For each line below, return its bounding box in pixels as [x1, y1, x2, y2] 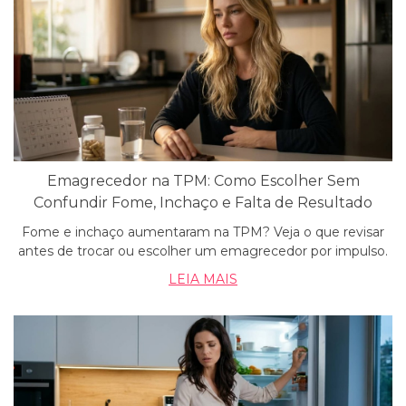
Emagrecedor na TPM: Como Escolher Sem [46, 172, 360, 189]
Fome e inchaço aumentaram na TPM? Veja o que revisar [22, 224, 384, 240]
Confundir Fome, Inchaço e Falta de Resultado [34, 194, 372, 211]
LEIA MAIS [169, 271, 237, 287]
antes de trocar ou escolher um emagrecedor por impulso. [18, 243, 388, 259]
